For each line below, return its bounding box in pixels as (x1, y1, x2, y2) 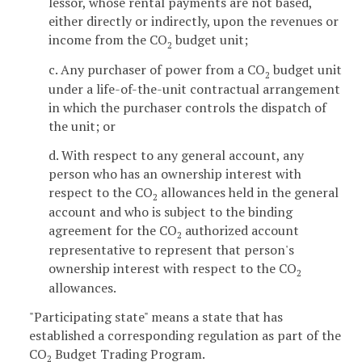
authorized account (182, 221, 299, 239)
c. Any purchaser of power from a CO (48, 61, 265, 79)
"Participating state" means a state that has (29, 307, 283, 326)
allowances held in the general (158, 183, 339, 201)
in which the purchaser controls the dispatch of (48, 99, 326, 117)
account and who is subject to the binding (48, 202, 293, 221)
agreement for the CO (48, 221, 177, 239)
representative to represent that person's (48, 240, 294, 259)
